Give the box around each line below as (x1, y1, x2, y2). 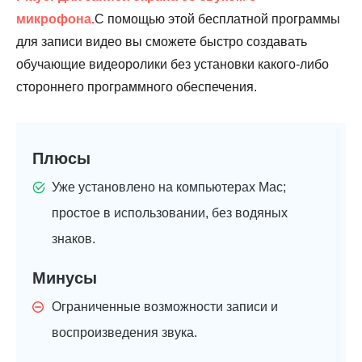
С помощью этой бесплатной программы (95, 12, 340, 27)
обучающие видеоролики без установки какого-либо (16, 57, 329, 72)
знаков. (52, 232, 95, 246)
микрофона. (16, 12, 95, 27)
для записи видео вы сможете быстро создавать (16, 35, 307, 49)
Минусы (32, 269, 97, 288)
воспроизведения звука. (52, 326, 197, 340)
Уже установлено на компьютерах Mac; (52, 180, 286, 195)
